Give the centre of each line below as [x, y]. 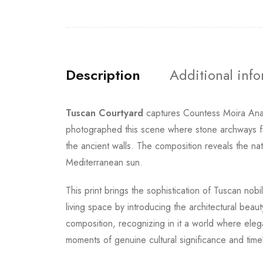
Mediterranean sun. [104, 162]
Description [103, 75]
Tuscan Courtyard [104, 113]
